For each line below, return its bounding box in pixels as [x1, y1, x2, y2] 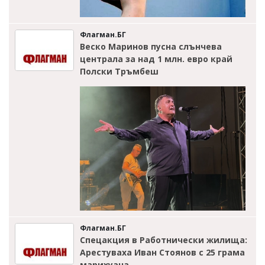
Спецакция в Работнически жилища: [80, 234, 247, 246]
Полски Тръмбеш [80, 65, 159, 77]
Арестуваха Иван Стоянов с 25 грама [80, 247, 245, 258]
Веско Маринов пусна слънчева [80, 40, 222, 52]
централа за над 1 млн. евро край [80, 53, 232, 64]
